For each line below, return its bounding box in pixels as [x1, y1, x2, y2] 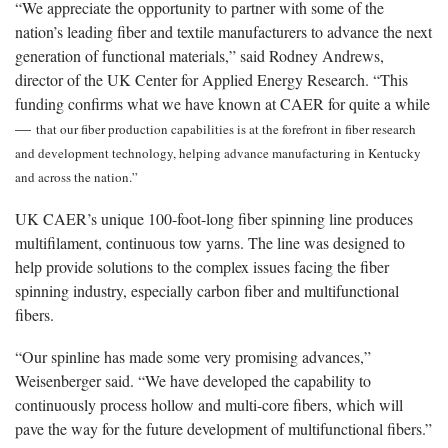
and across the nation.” [15, 167, 142, 186]
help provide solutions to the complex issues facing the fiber [15, 255, 389, 277]
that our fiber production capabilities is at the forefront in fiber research [36, 119, 416, 138]
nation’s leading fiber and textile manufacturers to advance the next [15, 20, 432, 42]
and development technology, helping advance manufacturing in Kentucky [15, 143, 421, 162]
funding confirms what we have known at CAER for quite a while [15, 92, 430, 114]
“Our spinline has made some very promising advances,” [15, 345, 371, 367]
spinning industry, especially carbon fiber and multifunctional [15, 279, 399, 301]
